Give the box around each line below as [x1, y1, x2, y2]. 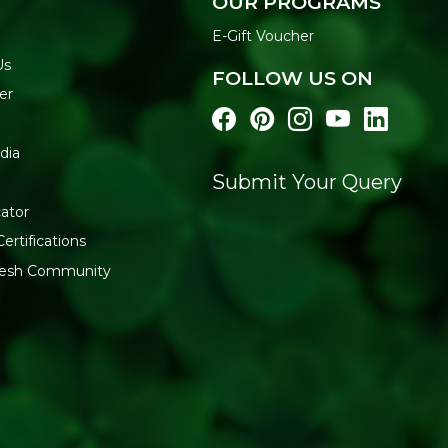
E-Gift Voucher [212, 26, 314, 45]
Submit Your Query [212, 170, 402, 195]
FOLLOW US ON [212, 65, 373, 90]
